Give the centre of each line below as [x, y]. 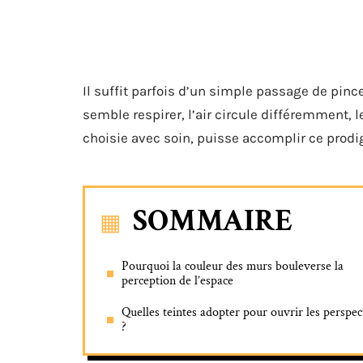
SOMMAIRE [213, 221]
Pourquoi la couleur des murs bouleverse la [233, 266]
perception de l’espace [177, 281]
